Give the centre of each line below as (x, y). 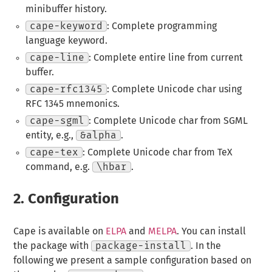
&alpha (98, 136)
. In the (206, 246)
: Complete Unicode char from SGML (168, 121)
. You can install (212, 231)
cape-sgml (57, 121)
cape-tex (54, 153)
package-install (141, 246)
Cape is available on (60, 231)
